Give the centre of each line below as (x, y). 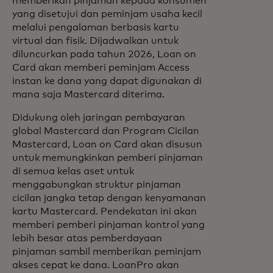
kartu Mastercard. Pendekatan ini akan (105, 211)
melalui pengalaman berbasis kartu (96, 27)
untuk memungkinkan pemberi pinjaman (108, 158)
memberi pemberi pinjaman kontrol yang (108, 225)
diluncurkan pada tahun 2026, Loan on (104, 54)
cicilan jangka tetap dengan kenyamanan (109, 198)
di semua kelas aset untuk (73, 171)
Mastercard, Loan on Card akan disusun (107, 144)
